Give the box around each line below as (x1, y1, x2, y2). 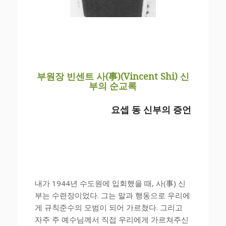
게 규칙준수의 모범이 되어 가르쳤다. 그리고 (34, 202, 183, 212)
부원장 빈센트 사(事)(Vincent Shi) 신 (36, 71, 189, 82)
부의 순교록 (89, 80, 137, 91)
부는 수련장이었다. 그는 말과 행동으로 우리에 (34, 190, 190, 200)
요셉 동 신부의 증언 (111, 104, 192, 115)
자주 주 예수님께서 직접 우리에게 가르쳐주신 (34, 214, 189, 224)
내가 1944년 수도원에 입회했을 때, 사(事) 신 (34, 178, 186, 188)
